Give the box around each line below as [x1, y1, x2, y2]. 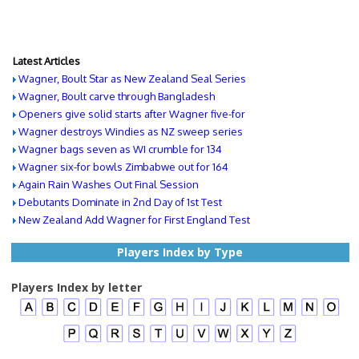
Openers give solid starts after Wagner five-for [18, 107, 245, 120]
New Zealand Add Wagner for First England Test [18, 212, 250, 226]
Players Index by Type [117, 244, 244, 260]
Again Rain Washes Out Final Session [18, 177, 199, 191]
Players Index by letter [10, 279, 142, 295]
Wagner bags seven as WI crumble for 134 [18, 142, 222, 155]
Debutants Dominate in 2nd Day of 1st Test [18, 195, 222, 208]
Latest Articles [12, 54, 80, 67]
